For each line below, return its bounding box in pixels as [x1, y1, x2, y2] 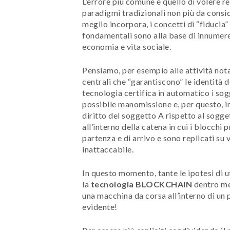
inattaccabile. [82, 144, 133, 154]
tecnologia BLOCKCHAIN [90, 179, 192, 189]
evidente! [82, 201, 118, 212]
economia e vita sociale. [82, 41, 171, 51]
